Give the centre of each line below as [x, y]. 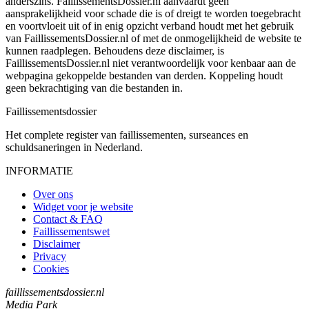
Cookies [51, 268]
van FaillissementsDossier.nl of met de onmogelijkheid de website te [153, 38]
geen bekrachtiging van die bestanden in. [94, 88]
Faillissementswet [71, 231]
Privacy [50, 256]
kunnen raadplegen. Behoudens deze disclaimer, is [115, 50]
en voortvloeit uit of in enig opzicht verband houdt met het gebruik [150, 26]
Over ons [53, 194]
